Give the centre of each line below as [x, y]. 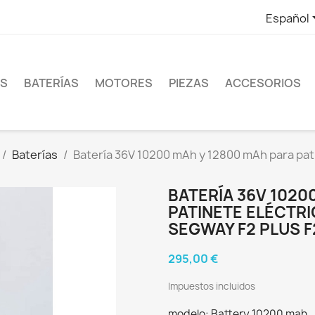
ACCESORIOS [263, 83]
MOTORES [124, 83]
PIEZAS [189, 83]
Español [287, 18]
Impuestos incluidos [212, 287]
